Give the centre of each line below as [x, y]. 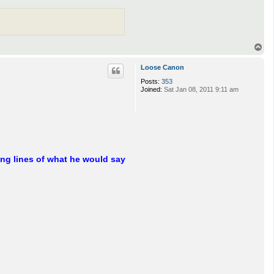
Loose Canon [162, 67]
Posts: [150, 81]
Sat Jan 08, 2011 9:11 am [200, 89]
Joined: [151, 89]
